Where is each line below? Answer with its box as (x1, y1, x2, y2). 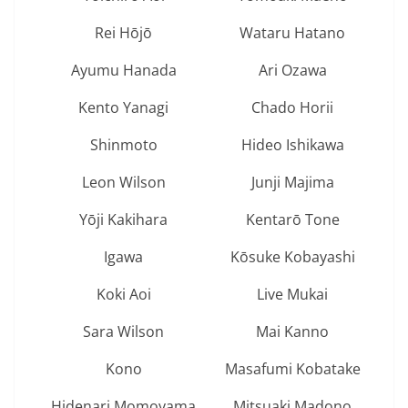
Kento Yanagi (75, 97, 168, 117)
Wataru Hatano (240, 22, 345, 43)
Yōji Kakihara (76, 209, 168, 229)
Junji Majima (250, 171, 334, 192)
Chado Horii (251, 97, 333, 117)
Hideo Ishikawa (240, 134, 344, 155)
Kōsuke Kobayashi (229, 246, 355, 267)
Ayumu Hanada (66, 59, 177, 80)
